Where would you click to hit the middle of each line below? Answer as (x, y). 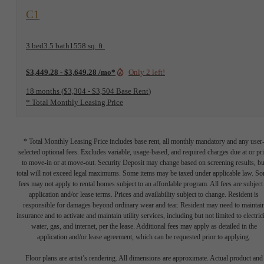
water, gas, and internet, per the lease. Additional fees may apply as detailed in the (144, 226)
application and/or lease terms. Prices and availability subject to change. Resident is (144, 194)
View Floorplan (58, 9)
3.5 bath (57, 45)
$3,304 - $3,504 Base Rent (106, 91)
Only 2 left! (147, 72)
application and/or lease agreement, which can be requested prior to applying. (144, 237)
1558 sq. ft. (87, 45)
